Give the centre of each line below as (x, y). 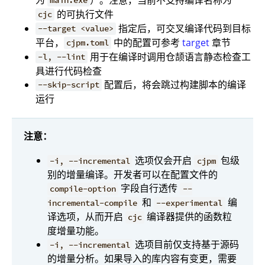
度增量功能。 (76, 231)
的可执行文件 (84, 14)
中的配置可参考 (147, 42)
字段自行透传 (149, 188)
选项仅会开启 (164, 161)
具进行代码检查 (69, 71)
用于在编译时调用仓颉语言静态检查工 (169, 56)
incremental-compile (92, 203)
